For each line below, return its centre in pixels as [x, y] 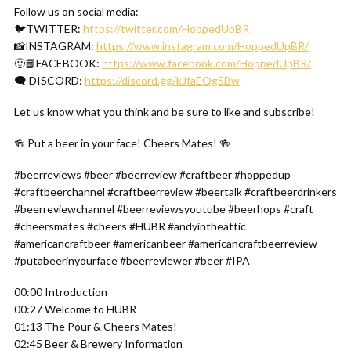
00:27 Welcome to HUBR [75, 309]
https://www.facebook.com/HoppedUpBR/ [206, 63]
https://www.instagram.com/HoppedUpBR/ [203, 46]
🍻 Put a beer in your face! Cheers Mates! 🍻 [122, 143]
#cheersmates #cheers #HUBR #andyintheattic [130, 226]
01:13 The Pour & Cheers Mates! [96, 326]
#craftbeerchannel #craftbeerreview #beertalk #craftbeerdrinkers [175, 192]
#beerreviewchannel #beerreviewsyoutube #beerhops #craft [164, 209]
